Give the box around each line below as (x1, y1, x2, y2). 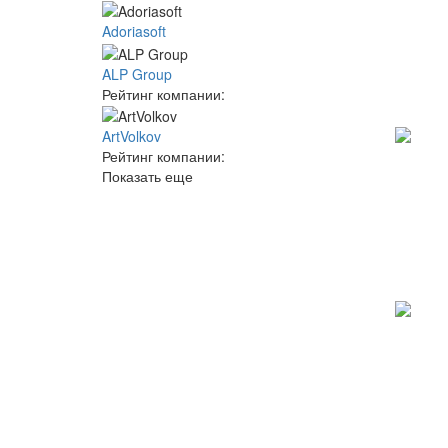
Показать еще (102, 165, 193, 186)
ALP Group (102, 63, 172, 84)
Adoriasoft (102, 21, 166, 42)
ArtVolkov (102, 125, 161, 146)
